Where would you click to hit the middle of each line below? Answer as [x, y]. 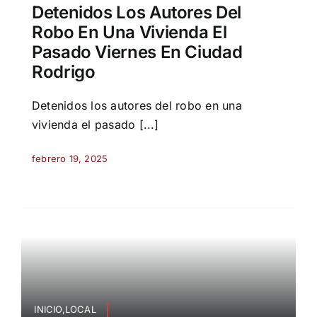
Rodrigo [63, 71]
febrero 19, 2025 [70, 158]
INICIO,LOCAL [65, 310]
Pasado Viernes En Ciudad [137, 52]
